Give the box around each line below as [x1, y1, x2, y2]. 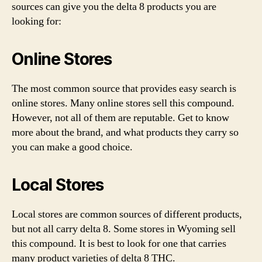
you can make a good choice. [12, 140, 133, 154]
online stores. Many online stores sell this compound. [12, 96, 235, 110]
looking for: [12, 14, 61, 28]
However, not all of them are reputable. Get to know [12, 111, 229, 125]
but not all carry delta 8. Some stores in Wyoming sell [12, 222, 236, 236]
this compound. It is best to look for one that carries [12, 236, 226, 250]
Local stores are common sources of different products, [12, 207, 242, 221]
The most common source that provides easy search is [12, 81, 236, 95]
